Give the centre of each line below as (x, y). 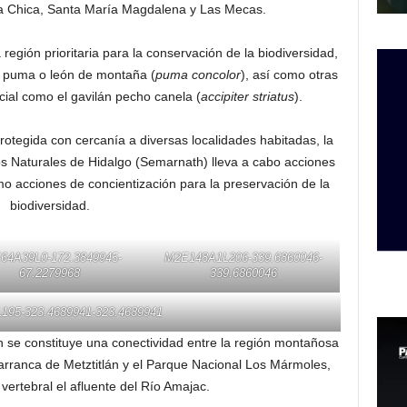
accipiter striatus (247, 96)
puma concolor (198, 74)
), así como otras (289, 74)
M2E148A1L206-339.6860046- (243, 258)
